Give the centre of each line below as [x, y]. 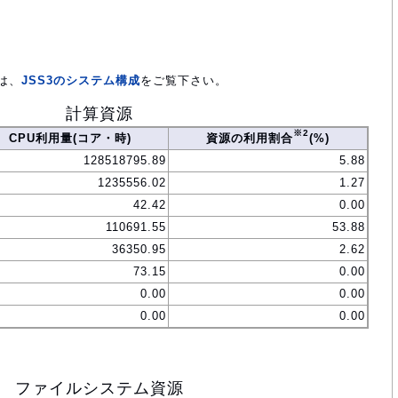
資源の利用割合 [250, 138]
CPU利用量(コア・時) [70, 138]
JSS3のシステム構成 [81, 80]
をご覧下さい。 [184, 80]
